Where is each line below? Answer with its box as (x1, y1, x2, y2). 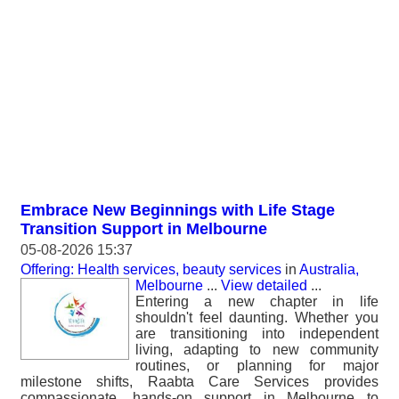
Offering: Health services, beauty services (20, 262, 281, 277)
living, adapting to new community (135, 342, 379, 357)
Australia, (299, 262, 359, 277)
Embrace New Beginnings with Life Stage (20, 201, 335, 219)
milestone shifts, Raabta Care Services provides (20, 374, 379, 389)
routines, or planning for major (135, 358, 379, 373)
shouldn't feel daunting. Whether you (135, 310, 379, 325)
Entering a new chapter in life (135, 294, 379, 309)
